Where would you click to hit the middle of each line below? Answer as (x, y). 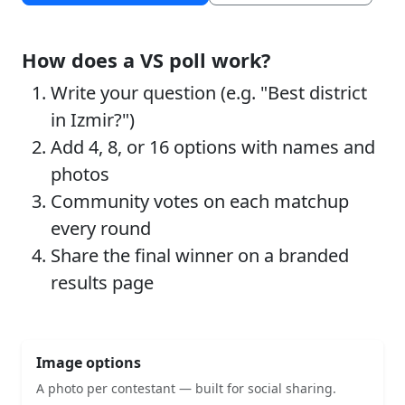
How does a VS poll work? (146, 60)
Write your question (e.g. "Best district (209, 93)
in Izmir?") (93, 120)
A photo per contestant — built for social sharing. (186, 388)
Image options (89, 363)
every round (101, 228)
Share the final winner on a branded (200, 255)
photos (80, 174)
